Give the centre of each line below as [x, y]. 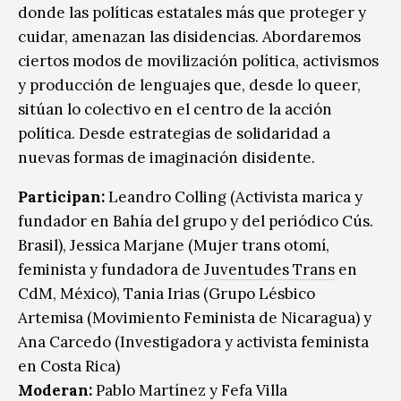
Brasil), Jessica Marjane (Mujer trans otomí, [174, 245]
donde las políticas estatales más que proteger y [192, 12]
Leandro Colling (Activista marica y [234, 196]
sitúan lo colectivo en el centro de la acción [175, 109]
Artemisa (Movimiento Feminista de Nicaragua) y [195, 317]
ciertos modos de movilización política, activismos [198, 60]
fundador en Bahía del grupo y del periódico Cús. [196, 221]
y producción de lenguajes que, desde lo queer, [189, 85]
